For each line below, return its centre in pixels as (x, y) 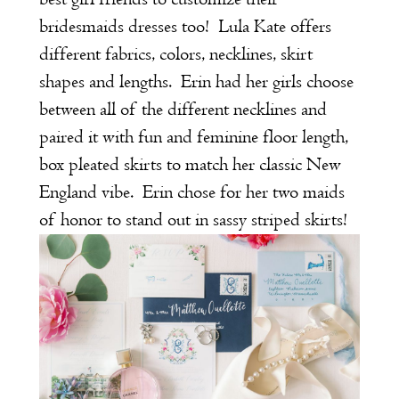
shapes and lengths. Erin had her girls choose (196, 82)
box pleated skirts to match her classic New (190, 165)
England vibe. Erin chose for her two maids (191, 193)
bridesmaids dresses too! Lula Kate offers (185, 27)
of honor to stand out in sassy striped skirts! (193, 220)
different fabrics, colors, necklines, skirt (175, 55)
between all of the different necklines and (183, 110)
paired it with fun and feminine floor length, (193, 138)
